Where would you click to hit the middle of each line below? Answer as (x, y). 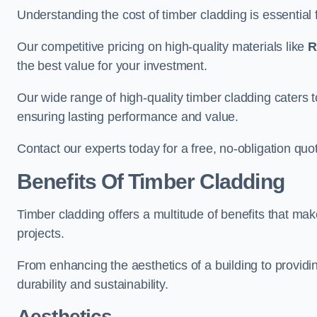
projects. (42, 234)
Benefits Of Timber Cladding (151, 182)
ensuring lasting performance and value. (128, 117)
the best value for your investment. (112, 66)
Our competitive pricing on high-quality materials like (163, 47)
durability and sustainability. (93, 285)
